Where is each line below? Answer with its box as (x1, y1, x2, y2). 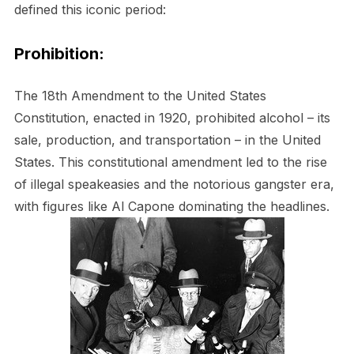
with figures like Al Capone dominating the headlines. (13, 198, 330, 215)
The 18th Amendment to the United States (13, 88, 266, 104)
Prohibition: (13, 44, 104, 64)
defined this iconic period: (13, 2, 166, 18)
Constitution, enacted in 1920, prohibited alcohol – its (13, 110, 330, 126)
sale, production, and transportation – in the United (13, 132, 321, 149)
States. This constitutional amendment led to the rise (13, 154, 327, 171)
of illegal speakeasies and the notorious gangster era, (13, 176, 334, 193)
